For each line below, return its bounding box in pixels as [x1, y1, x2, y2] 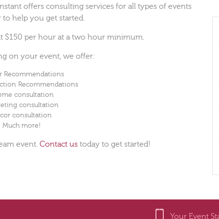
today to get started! [77, 139, 151, 149]
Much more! [2, 121, 41, 130]
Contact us [39, 139, 78, 149]
